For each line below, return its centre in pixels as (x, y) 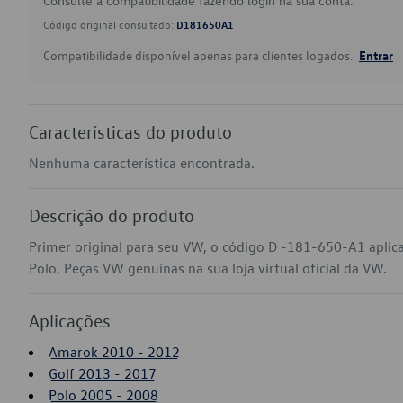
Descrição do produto (112, 215)
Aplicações (70, 320)
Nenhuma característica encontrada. (142, 163)
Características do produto (130, 131)
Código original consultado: (110, 24)
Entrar (376, 55)
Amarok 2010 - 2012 (114, 352)
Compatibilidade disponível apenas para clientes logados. (199, 55)
